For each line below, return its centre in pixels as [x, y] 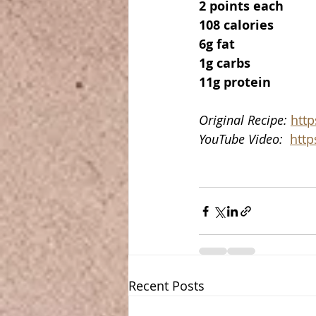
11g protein [235, 83]
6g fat [217, 44]
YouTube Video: [244, 139]
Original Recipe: [245, 120]
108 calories [236, 25]
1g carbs [225, 63]
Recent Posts [166, 286]
